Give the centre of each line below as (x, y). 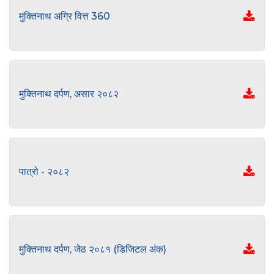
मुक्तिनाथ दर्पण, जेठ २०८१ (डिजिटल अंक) (93, 249)
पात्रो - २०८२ (44, 172)
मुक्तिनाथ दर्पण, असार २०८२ (69, 94)
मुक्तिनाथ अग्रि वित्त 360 (65, 16)
